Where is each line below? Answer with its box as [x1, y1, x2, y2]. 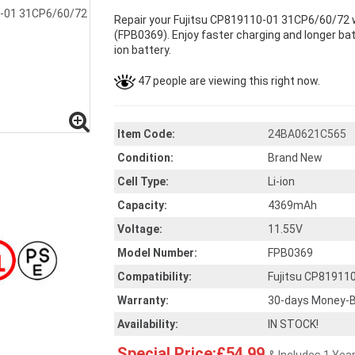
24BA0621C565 [268, 128, 346, 140]
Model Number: [117, 246, 197, 259]
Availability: [117, 318, 178, 330]
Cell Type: [117, 175, 169, 188]
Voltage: [117, 223, 162, 235]
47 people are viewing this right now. [136, 74, 320, 87]
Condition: [117, 151, 174, 164]
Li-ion [268, 175, 295, 188]
